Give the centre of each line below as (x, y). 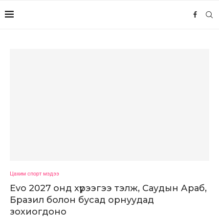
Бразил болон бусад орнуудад (82, 200)
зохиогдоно (38, 212)
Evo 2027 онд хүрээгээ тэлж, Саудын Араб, (108, 188)
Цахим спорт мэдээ (34, 174)
